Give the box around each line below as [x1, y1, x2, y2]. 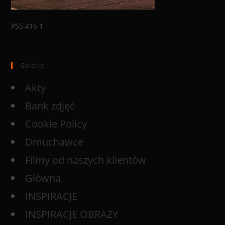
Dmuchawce [25, 135, 84, 149]
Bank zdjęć [25, 99, 75, 113]
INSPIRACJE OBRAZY [25, 207, 119, 221]
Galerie [20, 61, 45, 70]
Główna [25, 171, 61, 185]
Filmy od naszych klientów [25, 153, 147, 167]
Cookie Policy [25, 117, 87, 131]
